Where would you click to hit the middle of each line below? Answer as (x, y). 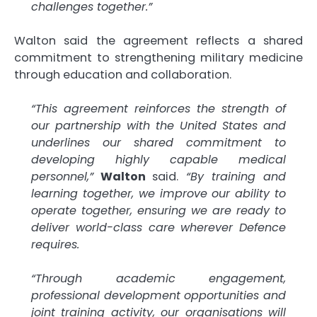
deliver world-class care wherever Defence (158, 227)
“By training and (232, 176)
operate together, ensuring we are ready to (158, 210)
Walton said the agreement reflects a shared (158, 40)
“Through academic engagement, (158, 278)
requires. (55, 244)
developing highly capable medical (158, 159)
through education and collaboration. (123, 74)
